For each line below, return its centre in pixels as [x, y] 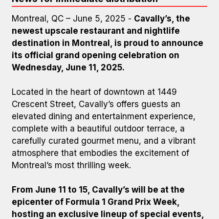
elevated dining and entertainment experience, [104, 116]
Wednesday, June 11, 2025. [69, 67]
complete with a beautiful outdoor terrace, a [98, 129]
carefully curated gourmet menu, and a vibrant [104, 141]
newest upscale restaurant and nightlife [96, 31]
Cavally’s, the [162, 19]
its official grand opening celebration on [96, 55]
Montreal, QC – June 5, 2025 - [73, 19]
